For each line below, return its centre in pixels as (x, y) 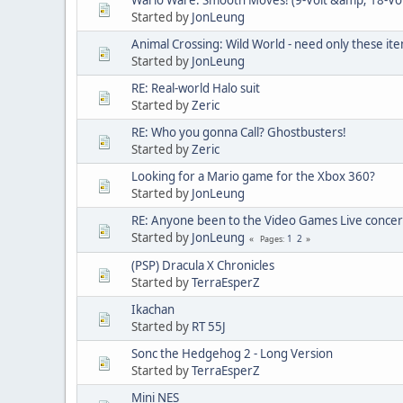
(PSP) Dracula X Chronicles (203, 265)
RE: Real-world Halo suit (196, 88)
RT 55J (209, 326)
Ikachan (153, 309)
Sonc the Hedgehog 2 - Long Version (232, 353)
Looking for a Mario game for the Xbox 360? (253, 176)
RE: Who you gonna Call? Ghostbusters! (239, 132)
